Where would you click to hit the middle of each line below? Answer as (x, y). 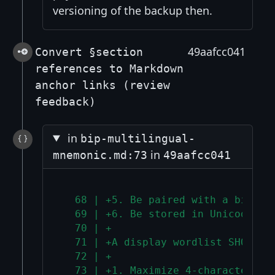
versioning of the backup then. (133, 10)
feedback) (65, 101)
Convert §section (89, 52)
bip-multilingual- (138, 138)
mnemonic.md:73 (100, 155)
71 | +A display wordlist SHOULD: (167, 242)
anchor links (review (103, 85)
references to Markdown (109, 68)
